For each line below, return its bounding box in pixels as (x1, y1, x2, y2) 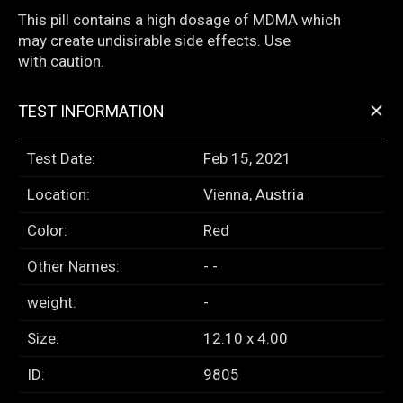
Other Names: (27, 257, 120, 276)
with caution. (18, 52, 104, 71)
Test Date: (27, 149, 95, 168)
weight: (27, 293, 76, 312)
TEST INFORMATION (18, 102, 165, 121)
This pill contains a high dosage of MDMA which (18, 11, 341, 30)
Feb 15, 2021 (203, 149, 291, 168)
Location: (27, 185, 90, 204)
